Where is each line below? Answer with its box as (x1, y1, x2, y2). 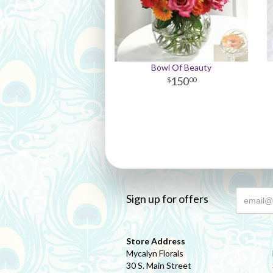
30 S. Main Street (126, 260, 191, 271)
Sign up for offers (126, 192, 208, 205)
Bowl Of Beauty (151, 62, 212, 73)
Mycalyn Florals (126, 248, 183, 258)
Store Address (126, 236, 185, 246)
